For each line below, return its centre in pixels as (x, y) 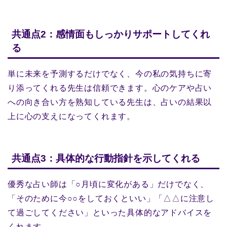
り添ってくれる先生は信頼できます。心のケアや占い (110, 88)
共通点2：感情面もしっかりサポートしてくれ (111, 34)
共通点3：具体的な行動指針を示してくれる (106, 158)
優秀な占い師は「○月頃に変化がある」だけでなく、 (108, 184)
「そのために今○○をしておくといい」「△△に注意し (111, 198)
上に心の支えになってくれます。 (71, 117)
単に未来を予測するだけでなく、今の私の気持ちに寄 (110, 74)
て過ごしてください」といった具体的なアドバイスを (110, 212)
